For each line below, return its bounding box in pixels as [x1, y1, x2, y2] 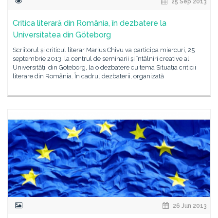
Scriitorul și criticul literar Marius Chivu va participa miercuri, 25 [13, 46, 195, 54]
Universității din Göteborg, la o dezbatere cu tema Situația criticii [13, 64, 196, 71]
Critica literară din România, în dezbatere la [13, 18, 166, 28]
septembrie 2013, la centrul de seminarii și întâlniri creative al [13, 55, 189, 62]
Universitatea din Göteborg [13, 30, 111, 39]
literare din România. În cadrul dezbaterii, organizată [13, 73, 164, 80]
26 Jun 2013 [171, 202, 207, 209]
